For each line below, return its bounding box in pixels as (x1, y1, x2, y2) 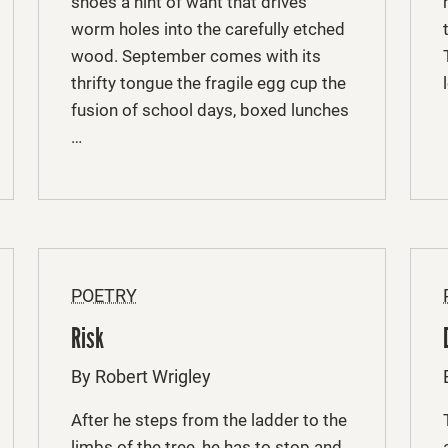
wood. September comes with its (71, 45, 321, 66)
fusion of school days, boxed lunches (71, 99, 349, 120)
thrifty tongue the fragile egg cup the (71, 72, 346, 93)
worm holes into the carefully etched (71, 18, 345, 39)
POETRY (71, 285, 137, 307)
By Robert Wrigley (71, 366, 211, 388)
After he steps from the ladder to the (71, 410, 347, 431)
